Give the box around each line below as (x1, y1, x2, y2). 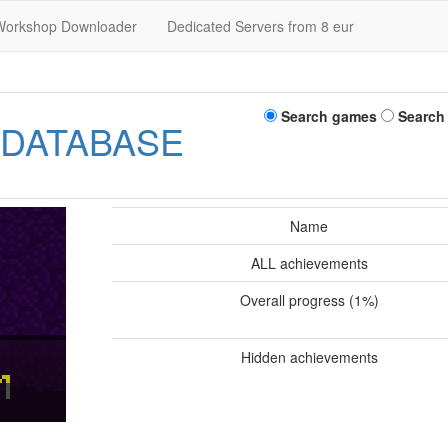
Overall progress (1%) (239, 290, 379, 310)
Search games (277, 105, 377, 126)
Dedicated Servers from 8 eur (167, 16, 354, 36)
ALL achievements (250, 253, 368, 273)
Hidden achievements (240, 347, 378, 367)
